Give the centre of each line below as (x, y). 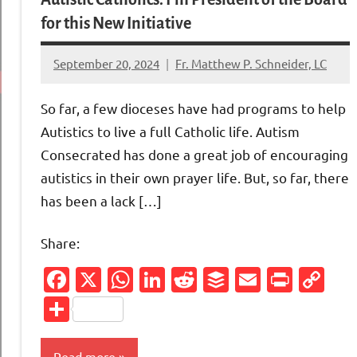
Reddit (235, 280)
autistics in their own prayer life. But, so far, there (195, 177)
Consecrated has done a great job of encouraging (194, 154)
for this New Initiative (116, 24)
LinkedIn (214, 280)
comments (82, 94)
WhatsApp (193, 280)
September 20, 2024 (106, 63)
